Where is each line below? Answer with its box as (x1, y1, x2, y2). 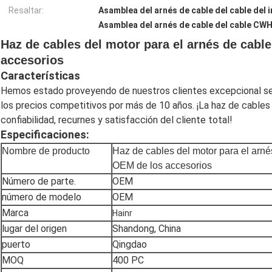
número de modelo (2, 191, 81, 203)
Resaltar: (8, 5, 44, 16)
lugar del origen (2, 223, 67, 235)
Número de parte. (2, 175, 76, 188)
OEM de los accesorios (112, 160, 212, 171)
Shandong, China (112, 223, 181, 235)
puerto (2, 239, 30, 251)
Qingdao (112, 239, 147, 251)
